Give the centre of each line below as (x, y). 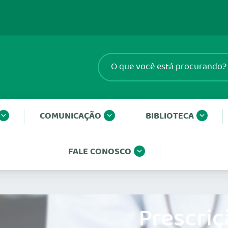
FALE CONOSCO (99, 152)
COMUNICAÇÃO (70, 116)
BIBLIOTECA (169, 116)
